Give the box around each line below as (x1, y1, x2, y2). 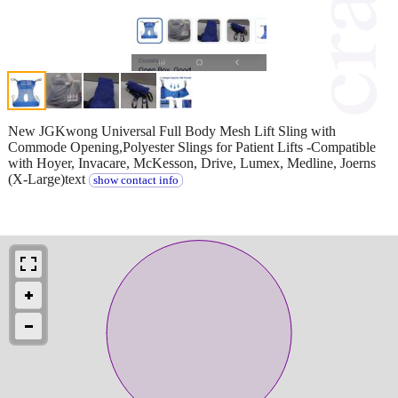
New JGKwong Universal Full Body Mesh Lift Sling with (8, 123, 336, 139)
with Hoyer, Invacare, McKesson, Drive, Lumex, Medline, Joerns (8, 155, 376, 171)
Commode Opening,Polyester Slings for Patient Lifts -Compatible (8, 139, 376, 155)
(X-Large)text (8, 171, 89, 187)
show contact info (92, 173, 179, 187)
